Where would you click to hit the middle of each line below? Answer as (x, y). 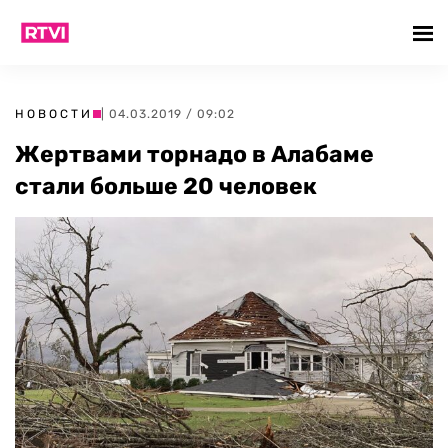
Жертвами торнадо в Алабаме (194, 154)
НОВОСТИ (54, 114)
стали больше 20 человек (166, 186)
